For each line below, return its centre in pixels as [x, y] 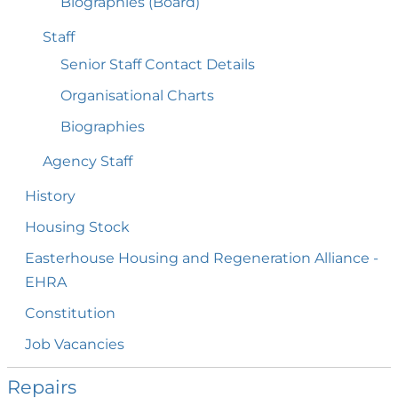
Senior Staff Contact [133, 65]
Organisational [114, 96]
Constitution [70, 314]
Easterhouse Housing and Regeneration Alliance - [202, 259]
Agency [72, 162]
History [50, 196]
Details [231, 65]
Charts [191, 96]
